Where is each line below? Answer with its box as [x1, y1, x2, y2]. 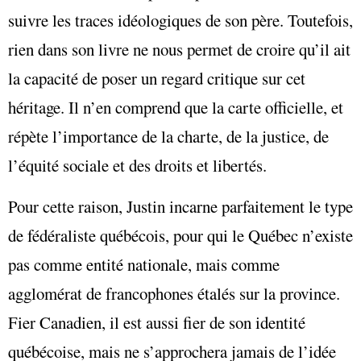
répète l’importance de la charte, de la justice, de [8, 125, 329, 148]
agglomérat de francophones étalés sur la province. [8, 281, 340, 305]
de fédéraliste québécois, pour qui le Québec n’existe [8, 223, 353, 247]
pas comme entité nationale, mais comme [8, 252, 280, 276]
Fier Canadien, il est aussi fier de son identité [8, 310, 305, 334]
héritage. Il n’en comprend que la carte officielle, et [8, 96, 343, 119]
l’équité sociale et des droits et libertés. [8, 154, 267, 177]
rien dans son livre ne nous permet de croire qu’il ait [8, 38, 351, 61]
